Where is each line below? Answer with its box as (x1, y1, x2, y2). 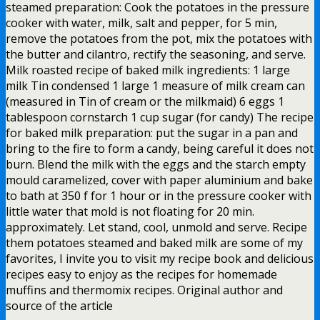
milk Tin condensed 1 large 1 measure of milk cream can (6, 77, 305, 94)
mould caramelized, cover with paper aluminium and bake (6, 171, 313, 188)
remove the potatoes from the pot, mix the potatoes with (6, 30, 312, 46)
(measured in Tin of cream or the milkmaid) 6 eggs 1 (6, 93, 284, 109)
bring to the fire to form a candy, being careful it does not (6, 140, 314, 156)
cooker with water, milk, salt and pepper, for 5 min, (6, 14, 277, 31)
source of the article (6, 297, 113, 314)
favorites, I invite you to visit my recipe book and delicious (6, 250, 314, 266)
